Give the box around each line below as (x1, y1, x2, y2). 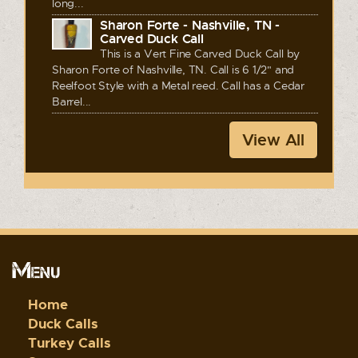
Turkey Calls (28, 334, 111, 352)
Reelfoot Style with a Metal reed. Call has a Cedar (52, 78, 304, 93)
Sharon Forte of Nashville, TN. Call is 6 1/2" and (52, 62, 295, 77)
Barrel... (52, 94, 92, 109)
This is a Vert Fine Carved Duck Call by (100, 46, 300, 61)
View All (241, 130, 304, 149)
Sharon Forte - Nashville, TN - (100, 17, 280, 34)
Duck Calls (28, 315, 98, 332)
